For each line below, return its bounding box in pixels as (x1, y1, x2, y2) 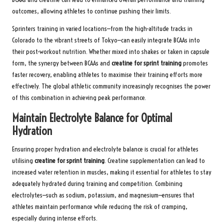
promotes (181, 59, 208, 68)
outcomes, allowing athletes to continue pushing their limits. (12, 7, 171, 16)
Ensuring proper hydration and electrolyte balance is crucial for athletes (12, 145, 198, 154)
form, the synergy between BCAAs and (12, 59, 111, 68)
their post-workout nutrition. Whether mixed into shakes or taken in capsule (12, 47, 209, 56)
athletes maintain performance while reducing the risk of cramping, (12, 202, 187, 211)
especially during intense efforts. (12, 214, 97, 223)
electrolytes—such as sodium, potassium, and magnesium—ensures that (12, 191, 194, 200)
